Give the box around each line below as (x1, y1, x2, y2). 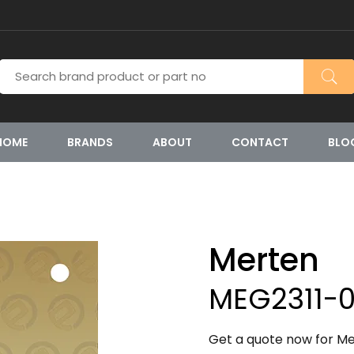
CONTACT (232, 134, 288, 150)
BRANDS (67, 134, 113, 150)
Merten (209, 238, 319, 282)
